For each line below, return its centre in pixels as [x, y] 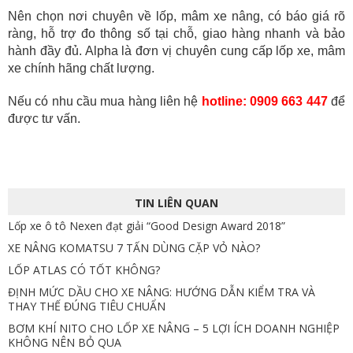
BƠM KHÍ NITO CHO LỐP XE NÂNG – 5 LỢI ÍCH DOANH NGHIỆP [174, 329]
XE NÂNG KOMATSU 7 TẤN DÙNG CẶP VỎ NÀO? [134, 248]
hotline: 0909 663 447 [263, 102]
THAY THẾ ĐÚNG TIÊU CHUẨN [87, 307]
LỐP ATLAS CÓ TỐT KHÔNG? [84, 270]
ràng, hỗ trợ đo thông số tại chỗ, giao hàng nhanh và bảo [176, 34]
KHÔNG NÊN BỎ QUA [65, 343]
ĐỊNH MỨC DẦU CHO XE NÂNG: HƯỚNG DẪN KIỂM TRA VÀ [162, 292]
